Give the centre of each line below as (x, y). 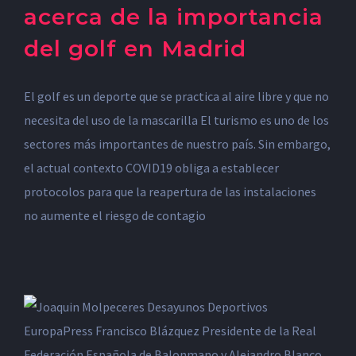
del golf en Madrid (135, 48)
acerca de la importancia (174, 17)
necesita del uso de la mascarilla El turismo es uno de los (176, 120)
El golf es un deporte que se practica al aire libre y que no (176, 96)
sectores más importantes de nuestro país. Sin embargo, (177, 144)
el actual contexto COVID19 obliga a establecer (151, 168)
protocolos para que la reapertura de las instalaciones (170, 192)
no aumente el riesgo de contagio (115, 215)
